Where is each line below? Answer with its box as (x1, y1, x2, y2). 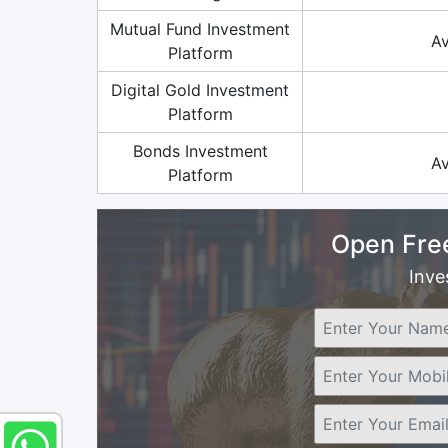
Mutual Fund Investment (110, 18, 290, 39)
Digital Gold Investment (111, 79, 289, 100)
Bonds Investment (132, 140, 268, 161)
